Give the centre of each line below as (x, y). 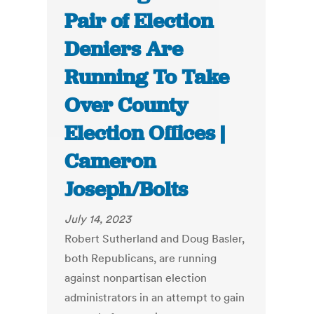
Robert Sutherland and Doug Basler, (155, 239)
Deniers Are (124, 49)
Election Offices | (145, 134)
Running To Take (147, 77)
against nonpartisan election (136, 278)
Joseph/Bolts (127, 190)
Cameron (110, 162)
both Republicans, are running (141, 258)
